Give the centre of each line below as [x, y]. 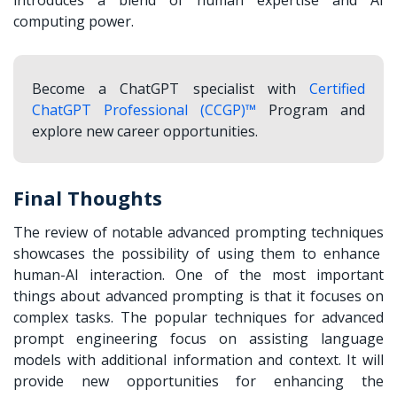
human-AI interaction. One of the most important [198, 274]
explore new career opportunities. [148, 131]
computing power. [74, 21]
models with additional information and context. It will [198, 359]
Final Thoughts [90, 197]
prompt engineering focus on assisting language [198, 338]
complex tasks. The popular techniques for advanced [198, 317]
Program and [311, 109]
